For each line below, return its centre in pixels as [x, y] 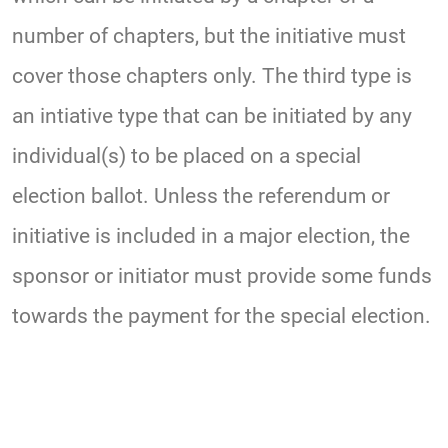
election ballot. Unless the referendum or [201, 196]
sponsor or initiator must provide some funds [222, 276]
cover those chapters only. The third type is [212, 76]
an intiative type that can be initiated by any [212, 116]
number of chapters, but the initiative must [209, 36]
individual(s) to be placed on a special [186, 156]
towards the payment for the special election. [221, 316]
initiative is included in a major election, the [211, 236]
